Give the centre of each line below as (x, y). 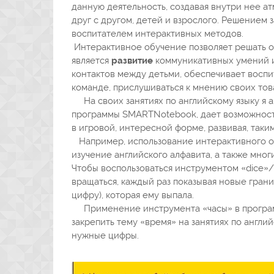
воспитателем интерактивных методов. (161, 33)
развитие (132, 60)
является (91, 60)
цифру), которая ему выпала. (134, 195)
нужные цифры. (108, 235)
